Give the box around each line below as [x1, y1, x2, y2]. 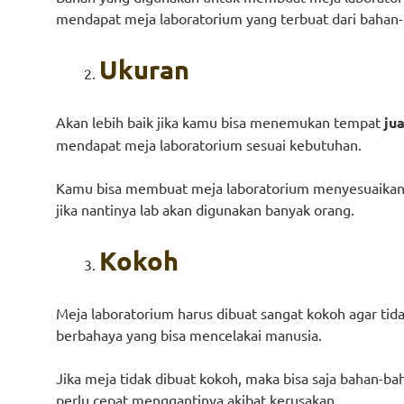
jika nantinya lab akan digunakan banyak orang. [56, 200, 354, 218]
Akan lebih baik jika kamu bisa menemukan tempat [56, 113, 384, 131]
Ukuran [99, 53, 189, 86]
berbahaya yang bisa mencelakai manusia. [56, 326, 322, 344]
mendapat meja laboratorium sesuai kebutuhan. [56, 135, 362, 153]
